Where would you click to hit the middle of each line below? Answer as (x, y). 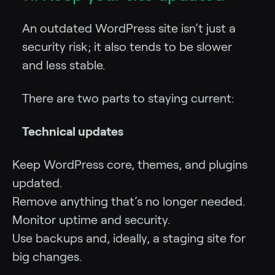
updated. (37, 183)
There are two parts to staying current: (128, 99)
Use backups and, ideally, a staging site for (129, 238)
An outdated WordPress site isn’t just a (129, 29)
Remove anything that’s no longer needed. (129, 202)
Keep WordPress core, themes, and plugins (130, 165)
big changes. (47, 257)
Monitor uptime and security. (91, 220)
